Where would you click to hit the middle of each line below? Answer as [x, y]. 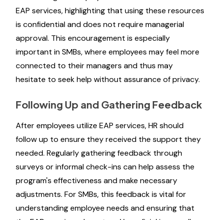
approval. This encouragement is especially [93, 38]
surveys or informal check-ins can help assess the [105, 167]
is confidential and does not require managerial [100, 24]
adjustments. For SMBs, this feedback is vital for [101, 194]
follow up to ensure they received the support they [108, 139]
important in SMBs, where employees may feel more [108, 52]
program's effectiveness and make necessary [96, 180]
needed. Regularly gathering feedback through [99, 153]
